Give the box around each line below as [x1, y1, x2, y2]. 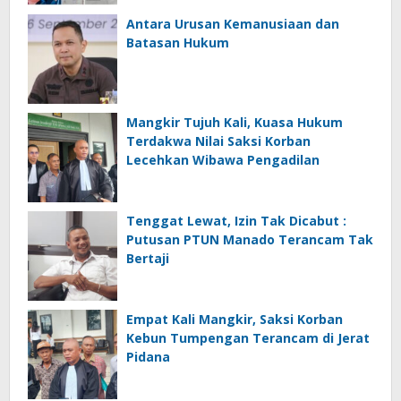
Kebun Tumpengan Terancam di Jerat [126, 329, 370, 347]
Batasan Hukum [126, 34, 229, 52]
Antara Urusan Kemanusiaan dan [126, 15, 339, 33]
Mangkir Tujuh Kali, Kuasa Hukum [126, 114, 343, 132]
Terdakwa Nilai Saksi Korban [126, 132, 311, 150]
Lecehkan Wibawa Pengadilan [126, 151, 320, 169]
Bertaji [126, 250, 169, 268]
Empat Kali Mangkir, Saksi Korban [126, 311, 343, 328]
